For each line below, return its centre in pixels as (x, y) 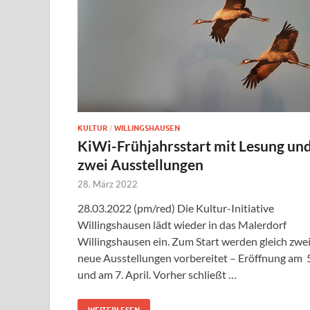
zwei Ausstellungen (140, 165)
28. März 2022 (108, 184)
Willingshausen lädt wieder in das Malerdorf (182, 225)
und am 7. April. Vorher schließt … (157, 275)
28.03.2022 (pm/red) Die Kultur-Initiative (176, 208)
